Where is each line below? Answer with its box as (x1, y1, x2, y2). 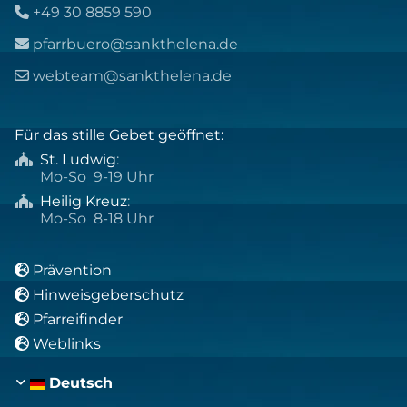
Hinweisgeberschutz (33, 285, 184, 303)
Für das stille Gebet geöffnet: (15, 125, 223, 144)
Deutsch (49, 373, 113, 392)
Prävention (33, 261, 115, 279)
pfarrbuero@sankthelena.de (33, 35, 238, 53)
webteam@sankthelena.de (33, 66, 232, 84)
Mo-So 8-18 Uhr (15, 209, 154, 227)
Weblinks (33, 334, 101, 352)
